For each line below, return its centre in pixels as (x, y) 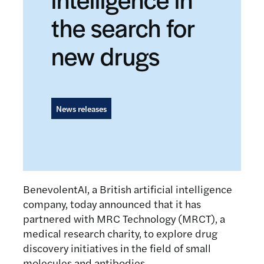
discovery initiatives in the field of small (117, 248)
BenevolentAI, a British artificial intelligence (128, 189)
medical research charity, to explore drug (121, 233)
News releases (82, 108)
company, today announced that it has (112, 204)
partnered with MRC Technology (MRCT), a (124, 218)
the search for (123, 27)
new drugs (106, 55)
